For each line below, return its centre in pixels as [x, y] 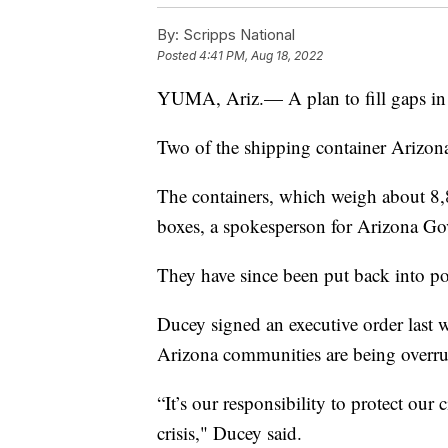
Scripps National [237, 35]
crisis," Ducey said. [229, 433]
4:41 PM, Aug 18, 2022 [261, 56]
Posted [178, 56]
